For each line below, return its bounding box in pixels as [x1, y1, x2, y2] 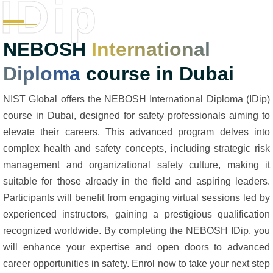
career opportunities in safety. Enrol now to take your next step [3, 258, 270, 269]
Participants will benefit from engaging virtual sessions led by [3, 193, 270, 203]
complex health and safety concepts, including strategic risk [3, 143, 270, 154]
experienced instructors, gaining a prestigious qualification [3, 209, 270, 219]
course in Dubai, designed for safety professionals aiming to [3, 110, 270, 121]
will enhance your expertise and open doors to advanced [3, 242, 270, 252]
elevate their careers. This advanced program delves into [3, 127, 270, 137]
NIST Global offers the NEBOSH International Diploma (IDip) [3, 94, 270, 104]
